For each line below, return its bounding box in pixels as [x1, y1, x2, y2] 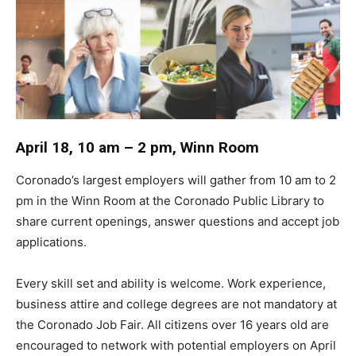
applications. [16, 234, 87, 250]
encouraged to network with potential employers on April [16, 338, 336, 354]
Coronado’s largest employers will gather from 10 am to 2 [16, 172, 336, 188]
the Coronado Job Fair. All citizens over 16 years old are [16, 317, 329, 333]
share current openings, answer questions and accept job [16, 214, 339, 230]
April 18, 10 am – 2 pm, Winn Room [16, 138, 259, 157]
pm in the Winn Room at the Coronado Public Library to [16, 193, 324, 209]
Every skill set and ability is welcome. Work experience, [16, 276, 326, 292]
